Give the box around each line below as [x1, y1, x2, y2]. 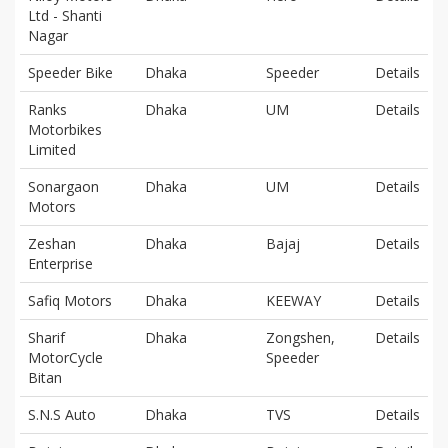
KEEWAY [266, 290, 321, 310]
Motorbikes [28, 119, 102, 139]
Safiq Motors [28, 290, 112, 310]
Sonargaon [28, 176, 99, 196]
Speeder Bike [28, 62, 113, 82]
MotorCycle [28, 347, 103, 367]
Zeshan [28, 233, 76, 253]
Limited [28, 139, 76, 159]
